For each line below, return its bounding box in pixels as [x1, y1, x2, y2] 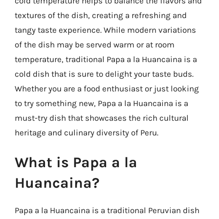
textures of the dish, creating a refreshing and [15, 10, 187, 20]
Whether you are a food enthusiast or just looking [15, 83, 199, 93]
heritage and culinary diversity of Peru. [15, 127, 158, 137]
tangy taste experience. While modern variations [15, 24, 196, 35]
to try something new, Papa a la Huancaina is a [15, 98, 188, 108]
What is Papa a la [15, 153, 137, 171]
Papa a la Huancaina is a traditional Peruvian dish [15, 205, 199, 215]
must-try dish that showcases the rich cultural [15, 112, 189, 123]
